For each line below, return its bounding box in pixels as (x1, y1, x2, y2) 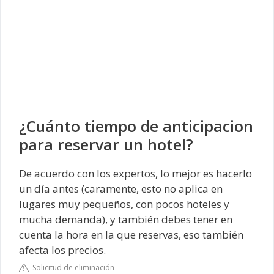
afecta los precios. (19, 243, 106, 257)
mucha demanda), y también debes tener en (19, 212, 232, 226)
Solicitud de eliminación (29, 262, 114, 273)
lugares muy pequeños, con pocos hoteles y (19, 197, 229, 211)
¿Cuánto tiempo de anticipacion (19, 116, 253, 136)
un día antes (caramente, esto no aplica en (19, 182, 223, 196)
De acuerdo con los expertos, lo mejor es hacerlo (19, 166, 252, 180)
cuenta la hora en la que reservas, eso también (19, 228, 243, 242)
